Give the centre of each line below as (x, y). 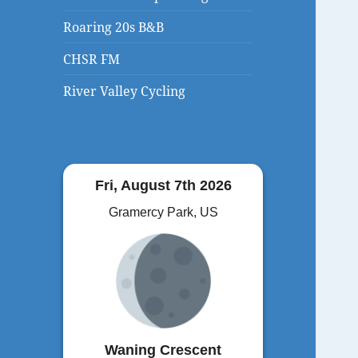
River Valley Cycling (125, 91)
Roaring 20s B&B (114, 27)
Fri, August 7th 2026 (163, 185)
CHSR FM (92, 59)
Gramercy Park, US (163, 212)
